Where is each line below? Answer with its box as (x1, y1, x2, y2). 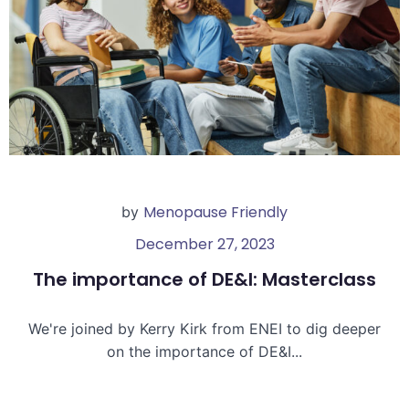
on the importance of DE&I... (107, 341, 302, 361)
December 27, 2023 (134, 233, 275, 255)
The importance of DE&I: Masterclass (33, 266, 376, 292)
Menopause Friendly (143, 201, 288, 223)
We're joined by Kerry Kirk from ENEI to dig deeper (28, 319, 381, 338)
